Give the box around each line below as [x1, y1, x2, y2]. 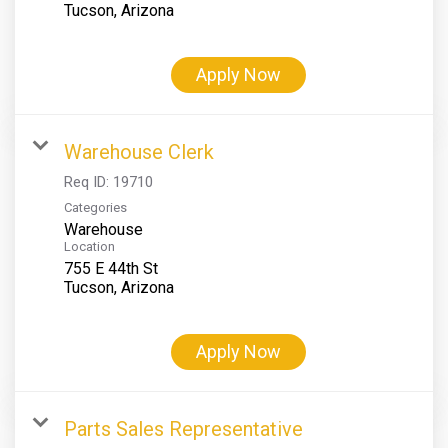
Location [64, 238, 115, 254]
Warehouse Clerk [64, 139, 214, 164]
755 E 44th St [64, 258, 158, 278]
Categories [64, 199, 127, 215]
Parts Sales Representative [64, 416, 303, 441]
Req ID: [64, 172, 113, 191]
